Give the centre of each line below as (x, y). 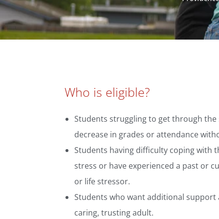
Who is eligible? (107, 92)
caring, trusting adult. (114, 212)
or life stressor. (102, 181)
